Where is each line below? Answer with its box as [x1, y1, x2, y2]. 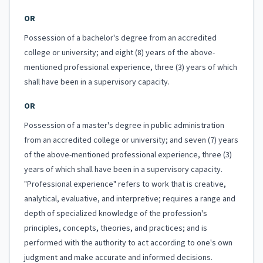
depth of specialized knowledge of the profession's [24, 208, 207, 220]
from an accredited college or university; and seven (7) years [24, 134, 238, 146]
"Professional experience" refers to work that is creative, [24, 178, 226, 190]
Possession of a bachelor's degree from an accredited [24, 32, 217, 44]
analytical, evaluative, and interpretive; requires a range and [24, 193, 235, 205]
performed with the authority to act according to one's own [24, 237, 232, 249]
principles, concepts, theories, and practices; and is [24, 222, 207, 234]
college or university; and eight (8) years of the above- [24, 47, 215, 59]
